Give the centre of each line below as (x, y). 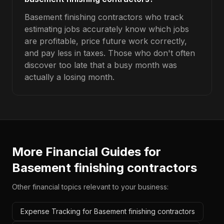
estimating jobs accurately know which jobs (107, 29)
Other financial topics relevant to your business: (90, 187)
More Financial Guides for (86, 152)
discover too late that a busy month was (101, 65)
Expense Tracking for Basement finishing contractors (108, 211)
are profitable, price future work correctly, (106, 41)
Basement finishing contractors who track (104, 17)
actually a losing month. (69, 77)
